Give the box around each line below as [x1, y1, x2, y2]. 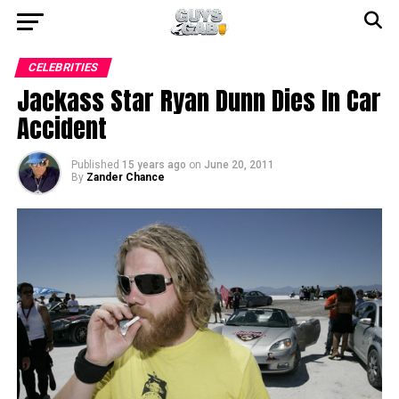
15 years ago [121, 159, 186, 171]
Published [70, 159, 119, 171]
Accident [16, 109, 107, 147]
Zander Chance [85, 171, 165, 183]
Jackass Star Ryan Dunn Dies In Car [16, 81, 381, 119]
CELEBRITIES [26, 61, 100, 74]
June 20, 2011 [203, 159, 274, 171]
